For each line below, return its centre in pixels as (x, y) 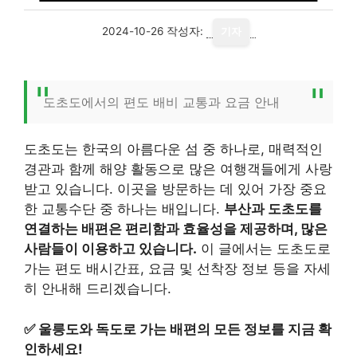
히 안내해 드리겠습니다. (98, 288)
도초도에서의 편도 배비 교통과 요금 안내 (161, 102)
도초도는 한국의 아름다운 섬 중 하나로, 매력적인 (173, 149)
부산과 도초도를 (273, 209)
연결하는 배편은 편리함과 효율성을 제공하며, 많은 (176, 229)
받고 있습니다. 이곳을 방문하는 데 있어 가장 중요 (175, 189)
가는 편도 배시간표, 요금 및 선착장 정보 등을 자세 (177, 269)
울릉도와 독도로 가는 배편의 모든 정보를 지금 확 (185, 329)
